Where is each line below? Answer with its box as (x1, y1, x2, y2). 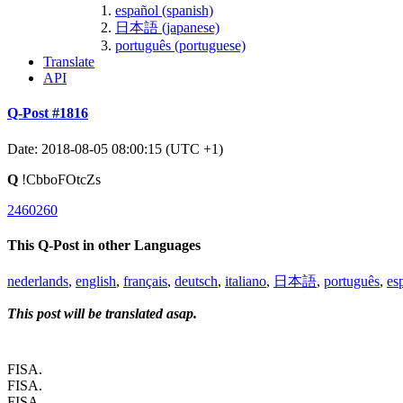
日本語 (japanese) (115, 19, 219, 35)
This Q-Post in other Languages (7, 237, 201, 253)
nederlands (7, 273, 68, 290)
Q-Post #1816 (7, 105, 88, 121)
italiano (225, 273, 266, 290)
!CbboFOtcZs (18, 171, 101, 187)
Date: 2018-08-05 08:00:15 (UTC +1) (7, 140, 223, 157)
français (123, 273, 167, 290)
